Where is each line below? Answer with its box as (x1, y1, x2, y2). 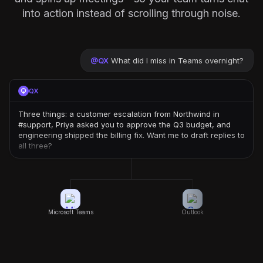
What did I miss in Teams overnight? (111, 56, 244, 65)
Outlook (181, 208, 204, 215)
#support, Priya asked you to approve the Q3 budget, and (18, 120, 231, 129)
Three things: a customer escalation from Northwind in (18, 109, 220, 119)
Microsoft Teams (48, 208, 93, 215)
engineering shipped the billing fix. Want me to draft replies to (18, 130, 245, 140)
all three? (18, 141, 52, 150)
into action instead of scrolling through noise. (22, 7, 241, 19)
